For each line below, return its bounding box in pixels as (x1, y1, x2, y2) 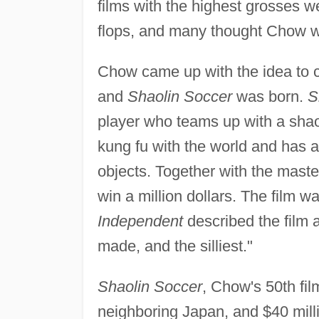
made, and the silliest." (97, 236, 253, 255)
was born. (231, 87, 308, 105)
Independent (97, 211, 183, 230)
